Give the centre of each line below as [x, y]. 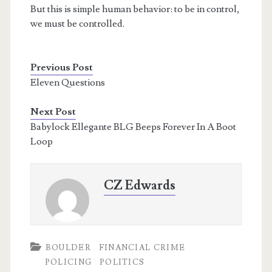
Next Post [53, 112]
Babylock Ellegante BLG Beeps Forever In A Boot [133, 127]
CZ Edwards [139, 186]
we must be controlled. [77, 24]
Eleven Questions [67, 83]
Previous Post [61, 68]
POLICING [68, 263]
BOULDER [68, 248]
